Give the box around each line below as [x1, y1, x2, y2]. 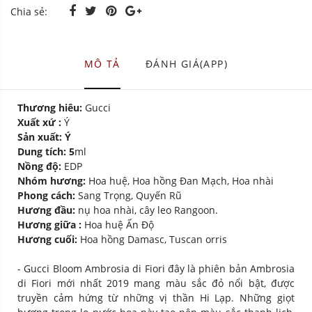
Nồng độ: [17, 159, 64, 173]
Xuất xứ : [17, 116, 61, 130]
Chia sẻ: [10, 5, 47, 19]
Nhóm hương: [17, 174, 88, 188]
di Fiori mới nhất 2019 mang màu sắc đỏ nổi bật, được [17, 276, 295, 290]
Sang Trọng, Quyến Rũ [78, 189, 185, 203]
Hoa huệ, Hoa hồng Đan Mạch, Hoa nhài [88, 174, 274, 188]
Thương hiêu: [17, 101, 82, 115]
